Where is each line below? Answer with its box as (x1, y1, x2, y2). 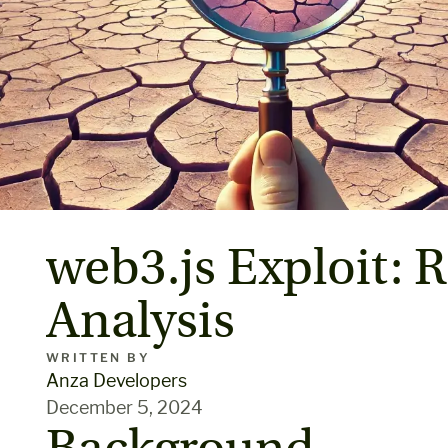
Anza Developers (46, 370, 187, 391)
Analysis (46, 291, 235, 351)
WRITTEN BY (46, 350, 150, 365)
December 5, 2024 (46, 397, 203, 418)
